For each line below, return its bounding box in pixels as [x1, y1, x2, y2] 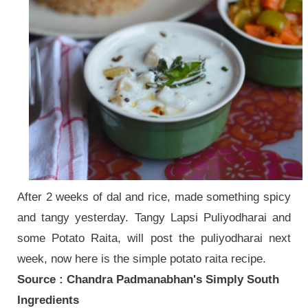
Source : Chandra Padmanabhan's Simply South [16, 272, 279, 286]
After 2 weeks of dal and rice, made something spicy [16, 190, 291, 203]
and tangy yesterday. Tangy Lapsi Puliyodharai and [16, 210, 291, 224]
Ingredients [16, 293, 79, 307]
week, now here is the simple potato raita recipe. [16, 252, 269, 265]
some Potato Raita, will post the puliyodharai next [16, 231, 291, 245]
